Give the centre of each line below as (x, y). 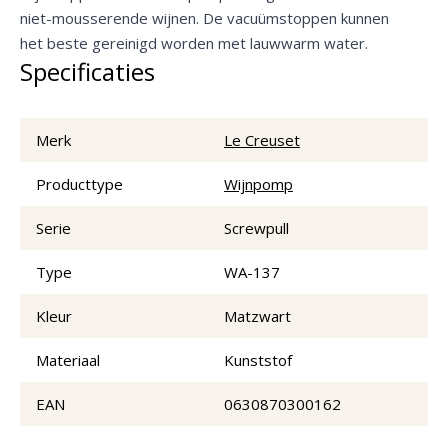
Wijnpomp (258, 183)
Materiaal (68, 359)
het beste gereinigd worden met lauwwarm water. (194, 42)
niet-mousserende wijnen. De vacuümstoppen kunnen (204, 17)
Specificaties (87, 71)
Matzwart (257, 315)
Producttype (79, 183)
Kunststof (258, 359)
